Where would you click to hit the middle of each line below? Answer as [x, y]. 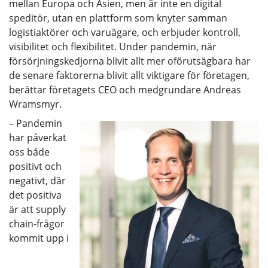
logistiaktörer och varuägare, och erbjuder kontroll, [125, 32]
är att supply [37, 209]
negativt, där [37, 180]
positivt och [35, 166]
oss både [29, 152]
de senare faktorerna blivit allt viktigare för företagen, [129, 75]
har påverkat [38, 137]
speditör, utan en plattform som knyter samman [118, 18]
